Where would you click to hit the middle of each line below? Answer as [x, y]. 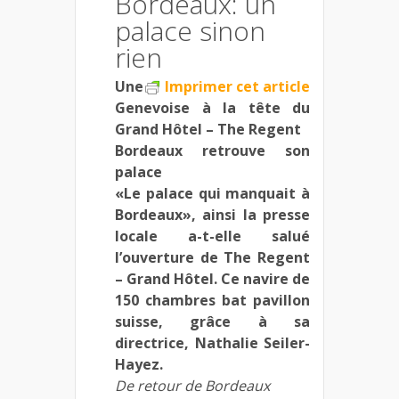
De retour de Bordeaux [192, 385]
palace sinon [190, 30]
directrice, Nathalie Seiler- [212, 342]
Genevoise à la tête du [212, 107]
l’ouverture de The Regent [212, 257]
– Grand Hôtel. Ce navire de [212, 278]
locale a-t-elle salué [212, 236]
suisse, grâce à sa [212, 321]
